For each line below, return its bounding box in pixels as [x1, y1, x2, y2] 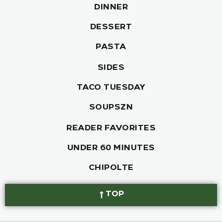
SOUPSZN [89, 104, 133, 112]
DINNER [94, 4, 128, 12]
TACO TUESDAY [76, 84, 146, 93]
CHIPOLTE [88, 165, 134, 173]
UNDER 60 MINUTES [67, 145, 155, 153]
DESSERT [90, 24, 132, 32]
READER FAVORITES [66, 125, 156, 133]
